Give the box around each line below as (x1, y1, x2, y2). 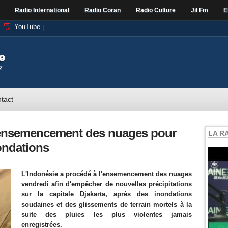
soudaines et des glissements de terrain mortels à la (21, 201, 192, 208)
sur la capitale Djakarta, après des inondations (21, 190, 192, 198)
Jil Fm (191, 7, 208, 14)
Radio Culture (136, 7, 176, 14)
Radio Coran (84, 7, 121, 14)
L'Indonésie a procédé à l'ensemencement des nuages (21, 170, 192, 178)
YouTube (14, 23, 40, 31)
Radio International (15, 7, 69, 14)
